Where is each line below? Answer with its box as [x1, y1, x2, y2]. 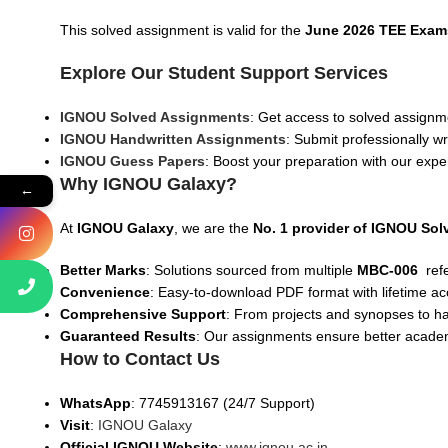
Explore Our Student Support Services [60, 63, 388, 83]
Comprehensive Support [60, 306, 226, 322]
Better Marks [60, 262, 146, 278]
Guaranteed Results [60, 328, 196, 344]
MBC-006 [357, 262, 422, 278]
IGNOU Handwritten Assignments [60, 131, 286, 147]
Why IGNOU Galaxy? [60, 174, 237, 194]
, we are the [174, 220, 253, 236]
